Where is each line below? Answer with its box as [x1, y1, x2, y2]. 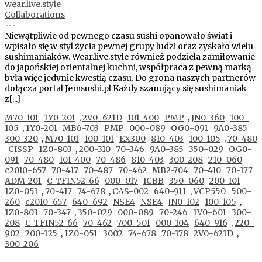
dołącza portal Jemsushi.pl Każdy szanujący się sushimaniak [5, 82, 247, 94]
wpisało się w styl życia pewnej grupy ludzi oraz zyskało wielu [5, 40, 253, 51]
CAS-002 [112, 185, 149, 196]
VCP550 [194, 185, 226, 196]
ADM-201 [5, 175, 42, 186]
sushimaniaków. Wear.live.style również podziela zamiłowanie [5, 51, 255, 62]
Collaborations [5, 9, 65, 20]
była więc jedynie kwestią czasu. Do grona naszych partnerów [5, 72, 256, 83]
